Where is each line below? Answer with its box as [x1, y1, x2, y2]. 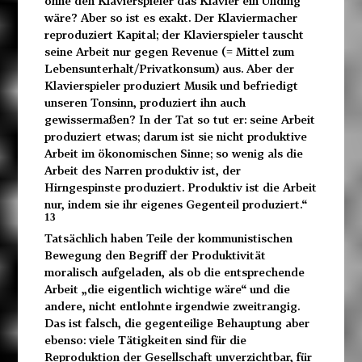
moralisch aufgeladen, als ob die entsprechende [44, 264, 305, 279]
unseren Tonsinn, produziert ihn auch [44, 95, 246, 109]
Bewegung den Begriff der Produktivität [44, 247, 266, 262]
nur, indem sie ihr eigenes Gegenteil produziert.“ [44, 196, 307, 211]
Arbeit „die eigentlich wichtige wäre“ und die [44, 281, 290, 296]
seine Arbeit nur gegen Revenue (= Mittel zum [44, 44, 294, 58]
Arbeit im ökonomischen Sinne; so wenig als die [44, 145, 303, 160]
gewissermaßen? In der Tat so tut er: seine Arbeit [44, 112, 315, 126]
